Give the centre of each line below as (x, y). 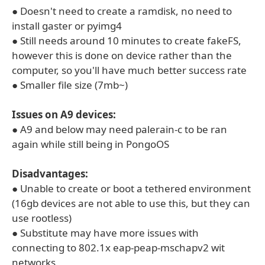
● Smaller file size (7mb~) (70, 85)
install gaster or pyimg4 (67, 26)
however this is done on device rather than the (122, 55)
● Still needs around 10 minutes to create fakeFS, (127, 41)
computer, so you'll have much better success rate (129, 70)
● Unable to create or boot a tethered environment (131, 188)
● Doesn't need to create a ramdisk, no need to (122, 11)
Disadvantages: (50, 174)
